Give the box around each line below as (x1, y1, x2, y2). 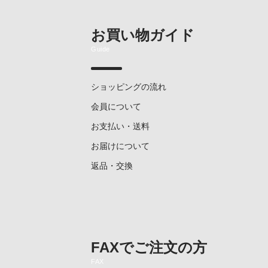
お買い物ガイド (91, 26, 194, 43)
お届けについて (91, 141, 150, 151)
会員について (91, 102, 141, 112)
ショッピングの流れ (91, 82, 166, 92)
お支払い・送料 (91, 121, 150, 132)
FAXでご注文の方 (91, 239, 207, 256)
